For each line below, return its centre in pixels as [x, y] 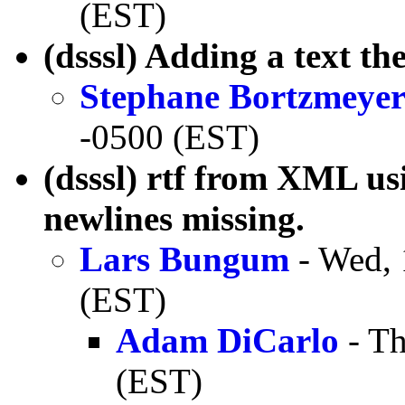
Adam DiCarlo [227, 340]
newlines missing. [174, 218]
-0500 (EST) [170, 137]
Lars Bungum [184, 259]
